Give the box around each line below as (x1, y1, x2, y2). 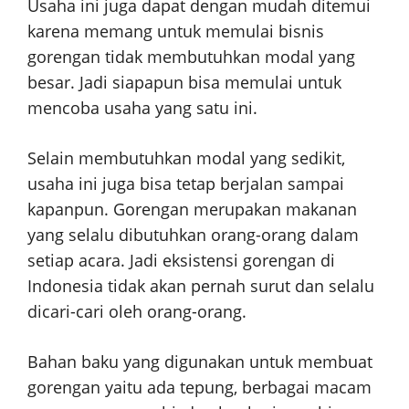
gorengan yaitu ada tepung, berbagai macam (27, 376, 372, 399)
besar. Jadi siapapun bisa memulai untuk (27, 71, 341, 94)
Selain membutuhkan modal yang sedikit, (27, 147, 345, 170)
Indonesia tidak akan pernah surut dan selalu (27, 275, 374, 298)
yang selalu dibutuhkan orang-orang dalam (27, 224, 359, 246)
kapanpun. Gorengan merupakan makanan (27, 198, 357, 221)
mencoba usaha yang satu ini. (27, 97, 257, 120)
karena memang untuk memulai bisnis (27, 20, 324, 43)
